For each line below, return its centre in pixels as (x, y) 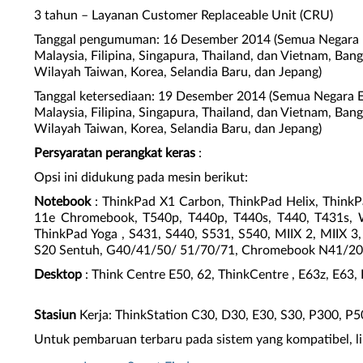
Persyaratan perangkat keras (115, 153)
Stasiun (55, 315)
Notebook (62, 202)
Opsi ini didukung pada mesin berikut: (141, 177)
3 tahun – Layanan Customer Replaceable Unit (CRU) (184, 15)
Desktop (58, 275)
